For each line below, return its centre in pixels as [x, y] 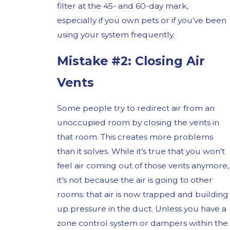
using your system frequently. [116, 35]
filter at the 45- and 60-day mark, [123, 6]
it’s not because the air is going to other [135, 180]
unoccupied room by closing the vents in [138, 123]
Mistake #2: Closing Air [131, 61]
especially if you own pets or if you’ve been [142, 21]
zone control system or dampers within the [143, 223]
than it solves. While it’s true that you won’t [141, 151]
